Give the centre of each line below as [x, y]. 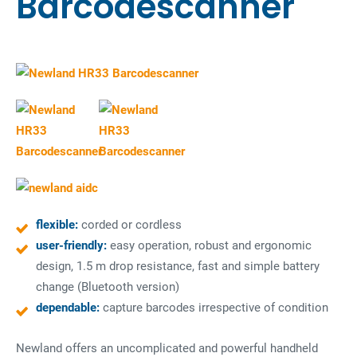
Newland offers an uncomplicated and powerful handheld [167, 348]
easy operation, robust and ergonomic [209, 245]
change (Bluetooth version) [108, 287]
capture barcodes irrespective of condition [214, 308]
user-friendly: [71, 245]
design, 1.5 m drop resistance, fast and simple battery [178, 266]
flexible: [57, 225]
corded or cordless [130, 225]
